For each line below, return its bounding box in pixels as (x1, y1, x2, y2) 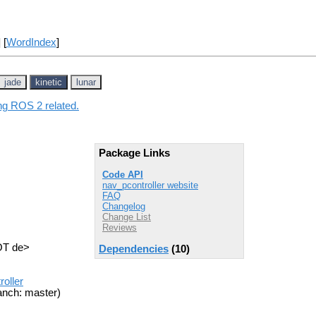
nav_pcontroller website (102, 179, 198, 190)
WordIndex (6, 37, 56, 49)
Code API (102, 169, 143, 180)
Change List (102, 211, 151, 222)
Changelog (102, 200, 145, 212)
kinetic (35, 76, 62, 87)
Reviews (102, 221, 137, 233)
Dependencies (99, 243, 169, 255)
